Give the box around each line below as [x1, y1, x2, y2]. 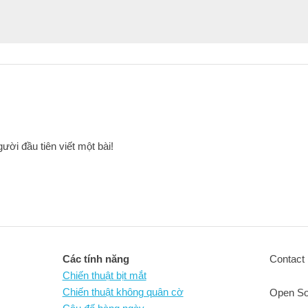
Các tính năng [62, 253, 129, 265]
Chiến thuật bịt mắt [62, 269, 146, 281]
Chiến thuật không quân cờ [62, 286, 184, 298]
